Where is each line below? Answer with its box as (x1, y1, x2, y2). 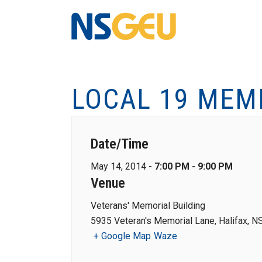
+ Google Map (94, 230, 151, 242)
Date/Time (91, 136, 149, 152)
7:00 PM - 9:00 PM (154, 161, 233, 172)
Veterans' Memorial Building (91, 200, 205, 211)
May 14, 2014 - (91, 161, 154, 172)
